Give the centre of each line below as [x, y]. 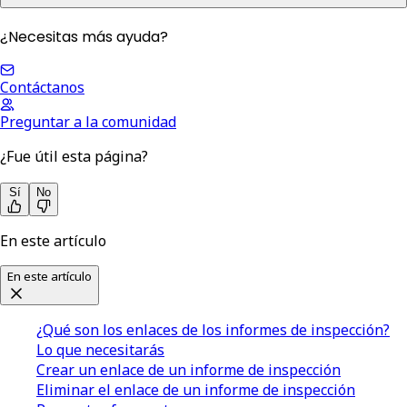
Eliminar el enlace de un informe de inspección [196, 390]
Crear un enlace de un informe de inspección [189, 370]
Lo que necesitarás [100, 350]
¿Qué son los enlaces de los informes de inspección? [213, 330]
